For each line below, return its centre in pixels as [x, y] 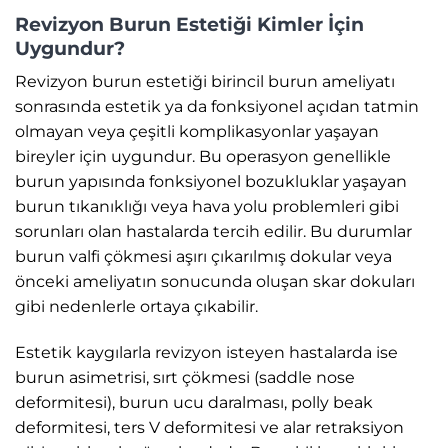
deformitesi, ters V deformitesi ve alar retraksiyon [209, 427]
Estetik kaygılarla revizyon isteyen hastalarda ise [206, 352]
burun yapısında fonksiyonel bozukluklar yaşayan [211, 182]
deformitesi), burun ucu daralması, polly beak [194, 402]
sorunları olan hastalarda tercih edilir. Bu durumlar [213, 232]
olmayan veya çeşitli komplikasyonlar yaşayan [197, 132]
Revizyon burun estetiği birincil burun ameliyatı [205, 82]
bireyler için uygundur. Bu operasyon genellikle [203, 157]
